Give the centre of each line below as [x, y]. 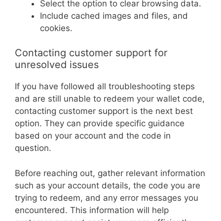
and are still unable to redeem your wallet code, [110, 99]
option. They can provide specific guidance [100, 124]
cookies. [56, 28]
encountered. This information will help [92, 210]
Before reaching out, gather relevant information [110, 173]
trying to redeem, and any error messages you [107, 198]
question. [33, 148]
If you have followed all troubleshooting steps [105, 87]
